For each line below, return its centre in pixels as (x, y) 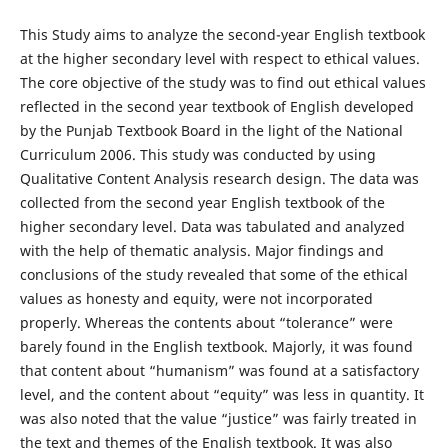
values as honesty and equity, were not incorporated (196, 298)
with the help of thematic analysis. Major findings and (201, 250)
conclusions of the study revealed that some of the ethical (213, 274)
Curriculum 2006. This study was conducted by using (197, 154)
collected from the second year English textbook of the (202, 202)
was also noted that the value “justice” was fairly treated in (218, 418)
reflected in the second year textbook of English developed (216, 106)
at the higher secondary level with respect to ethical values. (219, 58)
